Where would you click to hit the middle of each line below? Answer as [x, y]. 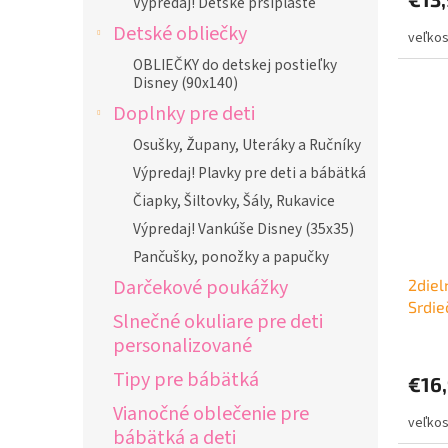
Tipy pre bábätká [186, 379]
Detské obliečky [180, 33]
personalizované [182, 345]
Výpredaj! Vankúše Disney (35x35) [243, 229]
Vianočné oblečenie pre [211, 413]
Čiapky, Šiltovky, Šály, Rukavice [234, 201]
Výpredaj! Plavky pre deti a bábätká [249, 173]
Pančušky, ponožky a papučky [231, 257]
